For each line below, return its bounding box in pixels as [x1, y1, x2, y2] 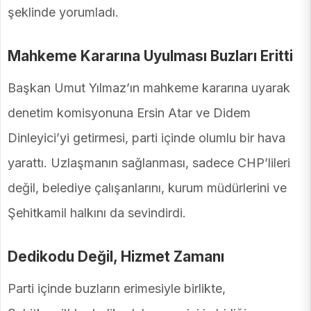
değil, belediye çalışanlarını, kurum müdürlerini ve [8, 180, 287, 196]
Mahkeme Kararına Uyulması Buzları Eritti [8, 47, 293, 65]
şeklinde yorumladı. [8, 5, 119, 20]
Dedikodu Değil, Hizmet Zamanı [8, 248, 224, 266]
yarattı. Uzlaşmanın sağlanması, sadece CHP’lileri [8, 155, 290, 171]
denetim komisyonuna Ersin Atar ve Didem [8, 106, 251, 121]
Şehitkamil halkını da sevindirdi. [8, 205, 186, 221]
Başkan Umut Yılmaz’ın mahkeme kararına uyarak [8, 81, 290, 96]
